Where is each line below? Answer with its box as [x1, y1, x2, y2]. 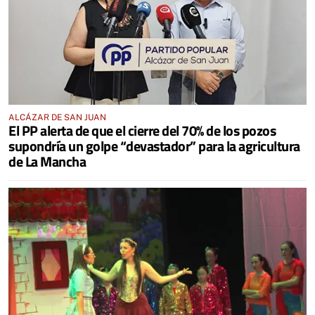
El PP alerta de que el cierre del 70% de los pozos [8, 119, 276, 141]
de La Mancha [8, 150, 86, 172]
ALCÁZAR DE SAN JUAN [8, 112, 106, 122]
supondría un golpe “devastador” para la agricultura [8, 134, 300, 157]
